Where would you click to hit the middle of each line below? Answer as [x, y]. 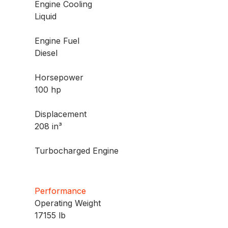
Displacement [61, 114]
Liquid [46, 17]
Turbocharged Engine [77, 151]
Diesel [46, 53]
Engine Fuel [57, 41]
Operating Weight [68, 203]
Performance [61, 191]
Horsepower [59, 78]
